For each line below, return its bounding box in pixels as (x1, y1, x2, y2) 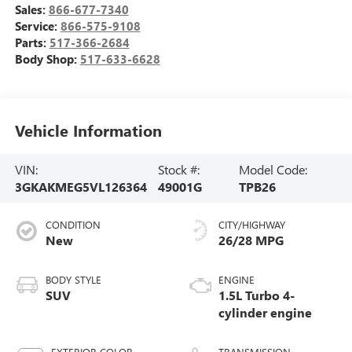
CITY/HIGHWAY (218, 217, 285, 231)
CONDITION (45, 217, 101, 231)
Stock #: (158, 160, 200, 178)
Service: (14, 17, 60, 34)
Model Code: (238, 160, 307, 178)
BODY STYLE (45, 272, 101, 286)
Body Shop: (14, 50, 80, 67)
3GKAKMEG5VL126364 (14, 178, 147, 195)
